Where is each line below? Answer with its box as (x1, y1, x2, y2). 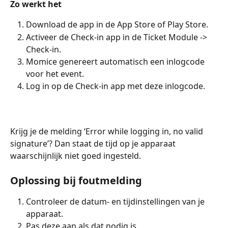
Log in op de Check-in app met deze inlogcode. (26, 80, 205, 92)
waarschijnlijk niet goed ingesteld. (10, 150, 141, 161)
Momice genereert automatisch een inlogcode (26, 55, 207, 67)
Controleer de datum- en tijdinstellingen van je (26, 196, 207, 208)
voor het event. (26, 68, 84, 79)
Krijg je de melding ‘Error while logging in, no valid (10, 125, 205, 137)
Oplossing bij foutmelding (10, 174, 142, 188)
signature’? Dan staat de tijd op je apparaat (10, 137, 178, 149)
